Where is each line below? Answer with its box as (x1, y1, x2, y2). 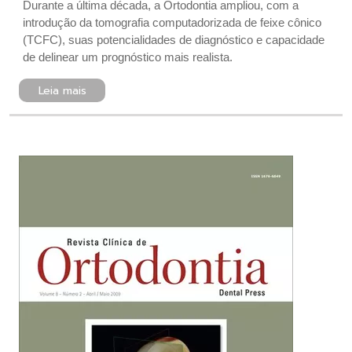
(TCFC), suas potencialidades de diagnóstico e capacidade (23, 33, 324, 46)
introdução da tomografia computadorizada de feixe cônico (23, 16, 321, 29)
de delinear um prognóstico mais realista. (23, 50, 233, 64)
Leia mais (38, 82, 86, 99)
